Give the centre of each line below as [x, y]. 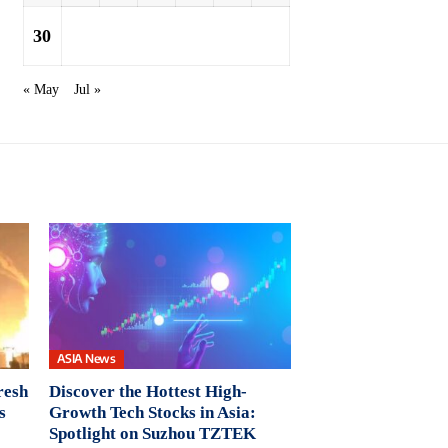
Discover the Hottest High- [147, 391]
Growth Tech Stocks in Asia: [152, 412]
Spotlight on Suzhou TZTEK [152, 433]
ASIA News [86, 359]
